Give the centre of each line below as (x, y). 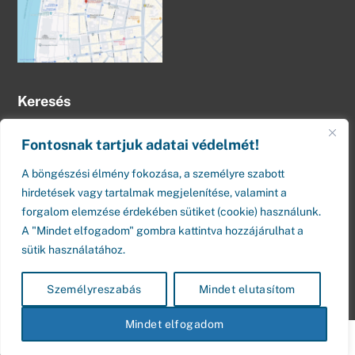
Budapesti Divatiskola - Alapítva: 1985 (167, 240)
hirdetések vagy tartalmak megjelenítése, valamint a (154, 193)
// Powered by (146, 260)
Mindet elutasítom (247, 289)
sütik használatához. (73, 250)
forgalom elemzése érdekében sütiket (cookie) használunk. (171, 212)
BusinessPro (214, 260)
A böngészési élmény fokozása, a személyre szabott (153, 174)
